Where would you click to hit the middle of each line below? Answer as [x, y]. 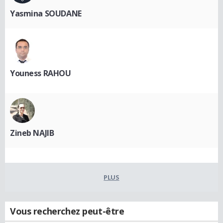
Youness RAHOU [41, 73]
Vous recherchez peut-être [67, 211]
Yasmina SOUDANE [46, 13]
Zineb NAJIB [32, 133]
